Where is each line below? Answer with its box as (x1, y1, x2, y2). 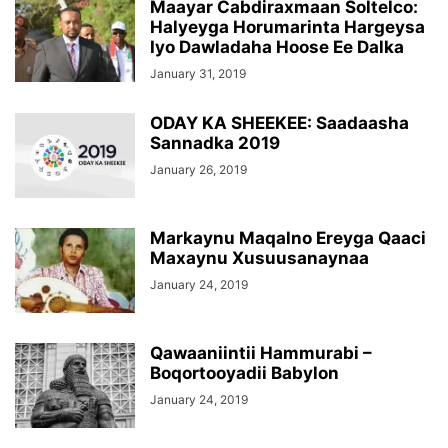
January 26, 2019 (150, 162, 247, 177)
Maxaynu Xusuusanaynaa (150, 248, 369, 268)
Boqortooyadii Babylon (150, 363, 339, 383)
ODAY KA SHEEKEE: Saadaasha (150, 113, 409, 133)
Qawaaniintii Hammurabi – (150, 343, 372, 363)
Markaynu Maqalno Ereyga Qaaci (150, 228, 426, 248)
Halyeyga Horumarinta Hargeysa (150, 17, 425, 37)
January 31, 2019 (150, 66, 246, 81)
